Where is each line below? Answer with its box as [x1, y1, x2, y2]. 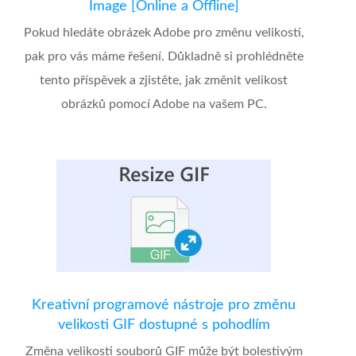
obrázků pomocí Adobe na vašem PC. [60, 98, 267, 110]
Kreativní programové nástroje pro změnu [32, 298, 296, 312]
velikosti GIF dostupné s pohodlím [57, 318, 270, 332]
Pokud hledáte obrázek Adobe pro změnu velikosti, [23, 26, 304, 39]
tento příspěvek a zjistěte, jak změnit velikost [40, 74, 288, 87]
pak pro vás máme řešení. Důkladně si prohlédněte [24, 50, 304, 63]
